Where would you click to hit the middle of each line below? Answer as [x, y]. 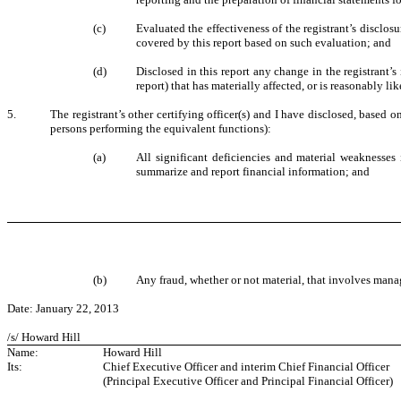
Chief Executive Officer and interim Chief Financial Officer [246, 367]
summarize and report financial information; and [253, 171]
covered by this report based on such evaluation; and [264, 43]
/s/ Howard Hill [44, 337]
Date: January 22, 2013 [63, 309]
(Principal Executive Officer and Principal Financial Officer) [248, 381]
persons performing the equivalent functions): [161, 128]
